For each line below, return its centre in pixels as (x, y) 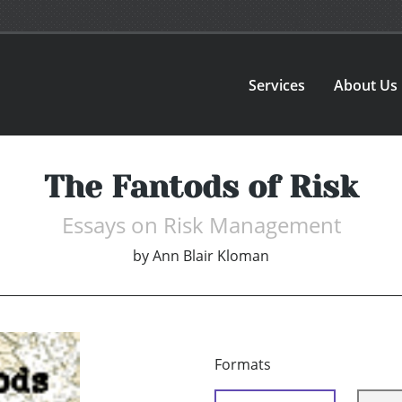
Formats (243, 365)
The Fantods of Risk (201, 187)
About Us (366, 85)
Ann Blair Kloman (211, 256)
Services (277, 85)
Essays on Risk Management (201, 225)
